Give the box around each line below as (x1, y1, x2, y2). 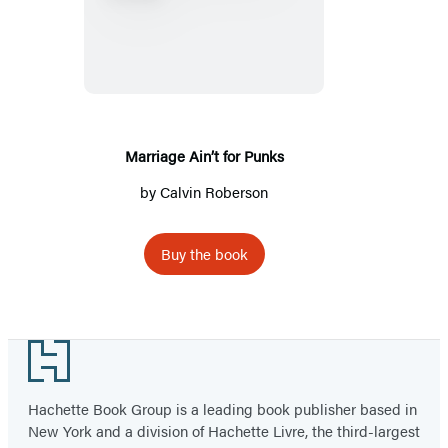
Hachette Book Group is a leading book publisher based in (28, 397, 417, 419)
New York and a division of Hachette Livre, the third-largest (28, 419, 420, 441)
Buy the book (160, 242, 248, 264)
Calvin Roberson (160, 180, 268, 202)
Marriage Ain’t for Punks (124, 144, 284, 166)
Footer (7, 339, 78, 368)
